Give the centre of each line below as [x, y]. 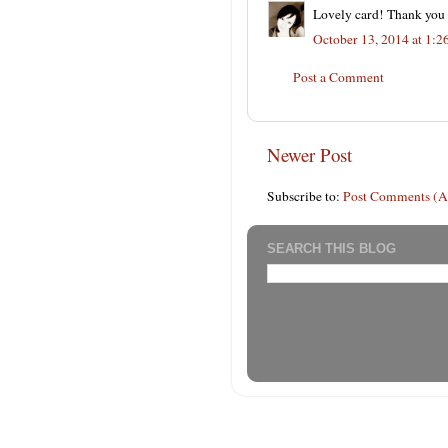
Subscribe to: [305, 195]
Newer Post [309, 154]
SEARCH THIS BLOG [331, 249]
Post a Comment [338, 76]
